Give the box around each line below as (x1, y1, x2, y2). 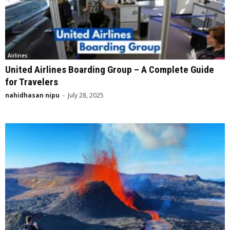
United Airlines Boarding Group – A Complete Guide (5, 64, 214, 76)
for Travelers (5, 76, 58, 88)
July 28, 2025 (68, 91, 104, 100)
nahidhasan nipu (5, 91, 60, 100)
